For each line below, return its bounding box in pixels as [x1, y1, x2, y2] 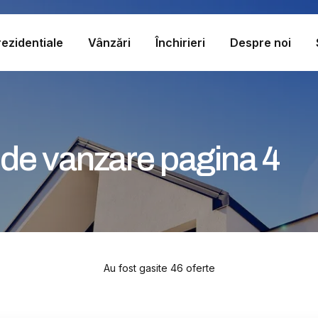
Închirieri [155, 35, 205, 50]
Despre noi [230, 35, 292, 50]
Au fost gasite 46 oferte [103, 262, 215, 274]
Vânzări [87, 35, 131, 50]
